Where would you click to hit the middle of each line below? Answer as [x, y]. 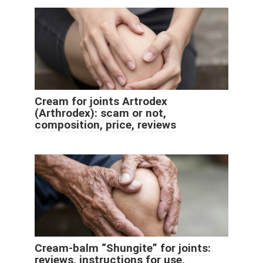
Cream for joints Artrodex [101, 102]
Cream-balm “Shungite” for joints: [123, 248]
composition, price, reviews [105, 125]
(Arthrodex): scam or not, [100, 113]
